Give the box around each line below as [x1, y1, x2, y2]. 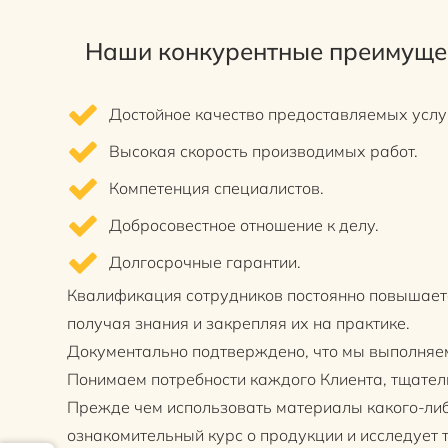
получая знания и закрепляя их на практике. [67, 313, 411, 334]
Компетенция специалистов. [109, 178, 325, 199]
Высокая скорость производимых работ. [109, 141, 419, 162]
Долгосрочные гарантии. [109, 252, 302, 273]
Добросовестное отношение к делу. [109, 215, 380, 236]
